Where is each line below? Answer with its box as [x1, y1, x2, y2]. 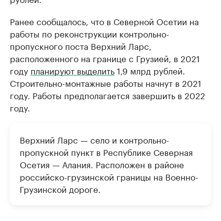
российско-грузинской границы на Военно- [20, 170, 198, 183]
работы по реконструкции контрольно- [10, 27, 169, 39]
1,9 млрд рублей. [114, 64, 185, 76]
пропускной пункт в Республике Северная [20, 145, 193, 158]
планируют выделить [31, 64, 114, 76]
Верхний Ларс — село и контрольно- [20, 133, 169, 146]
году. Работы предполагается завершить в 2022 [10, 88, 205, 101]
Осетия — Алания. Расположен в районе [20, 157, 184, 170]
